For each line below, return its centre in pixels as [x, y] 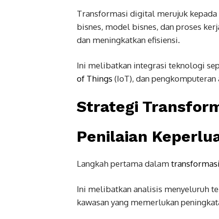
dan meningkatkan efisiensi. [128, 40]
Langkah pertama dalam [124, 163]
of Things [95, 78]
